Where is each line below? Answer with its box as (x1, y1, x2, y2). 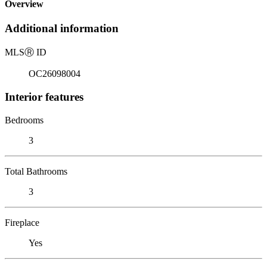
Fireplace (5, 217, 39, 228)
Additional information (5, 22, 119, 35)
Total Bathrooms (5, 166, 67, 176)
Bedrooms (5, 114, 44, 125)
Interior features (5, 90, 83, 103)
